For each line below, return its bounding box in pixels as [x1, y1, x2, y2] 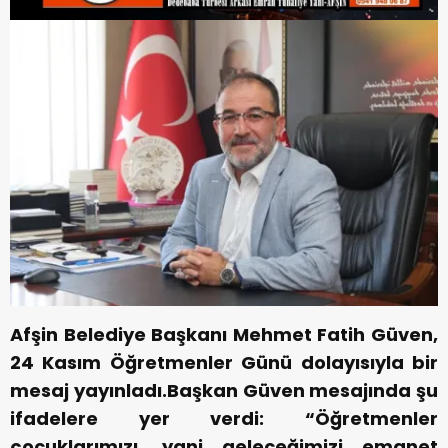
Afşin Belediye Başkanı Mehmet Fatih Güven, [10, 322, 438, 348]
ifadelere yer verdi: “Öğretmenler [10, 406, 438, 432]
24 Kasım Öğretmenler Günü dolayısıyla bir [10, 350, 438, 376]
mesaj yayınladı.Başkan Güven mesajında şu [10, 378, 438, 404]
